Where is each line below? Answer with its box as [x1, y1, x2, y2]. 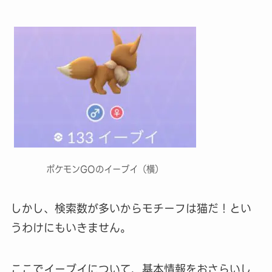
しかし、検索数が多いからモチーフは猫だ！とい [10, 199, 251, 217]
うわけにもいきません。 [10, 219, 131, 237]
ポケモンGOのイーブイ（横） [46, 162, 164, 177]
